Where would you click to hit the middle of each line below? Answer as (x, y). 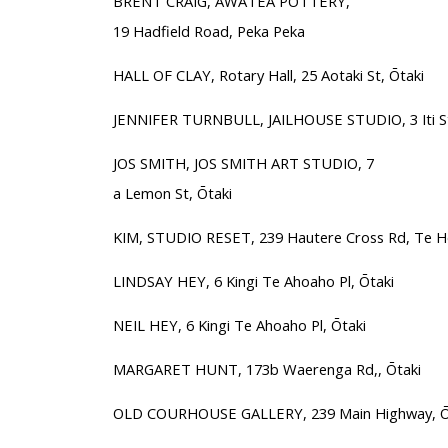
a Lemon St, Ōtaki (172, 192)
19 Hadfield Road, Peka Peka (208, 30)
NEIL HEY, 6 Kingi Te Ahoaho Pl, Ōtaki (239, 324)
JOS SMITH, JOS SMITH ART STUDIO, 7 (243, 162)
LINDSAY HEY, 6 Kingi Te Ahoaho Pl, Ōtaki (253, 280)
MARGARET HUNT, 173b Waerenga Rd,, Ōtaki (266, 368)
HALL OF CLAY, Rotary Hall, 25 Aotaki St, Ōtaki (268, 74)
